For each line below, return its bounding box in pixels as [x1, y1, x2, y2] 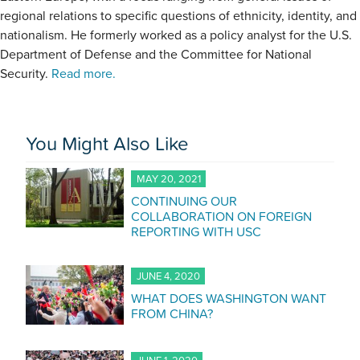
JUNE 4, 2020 [136, 269, 200, 283]
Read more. [51, 66, 116, 83]
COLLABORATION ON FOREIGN [131, 207, 312, 227]
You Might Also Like [26, 129, 189, 158]
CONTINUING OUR [131, 191, 237, 211]
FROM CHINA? [131, 304, 213, 324]
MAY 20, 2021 [136, 172, 201, 186]
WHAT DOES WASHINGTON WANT [131, 288, 326, 309]
